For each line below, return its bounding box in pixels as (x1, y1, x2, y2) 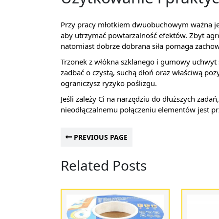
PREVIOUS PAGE (72, 132, 128, 142)
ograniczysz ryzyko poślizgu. (61, 78, 157, 88)
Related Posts (61, 155, 147, 175)
